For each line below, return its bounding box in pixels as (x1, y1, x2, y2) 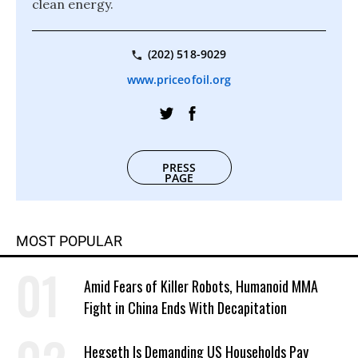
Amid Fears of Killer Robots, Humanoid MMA (84, 276, 318, 297)
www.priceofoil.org (126, 72, 232, 88)
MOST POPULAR (16, 233, 122, 250)
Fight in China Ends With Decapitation (84, 297, 287, 319)
